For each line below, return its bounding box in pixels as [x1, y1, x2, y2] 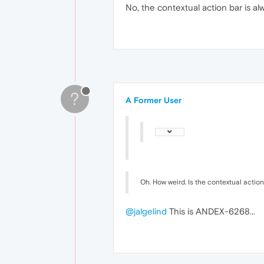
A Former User [126, 95, 181, 105]
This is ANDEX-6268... [167, 206, 255, 216]
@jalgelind [126, 206, 167, 216]
